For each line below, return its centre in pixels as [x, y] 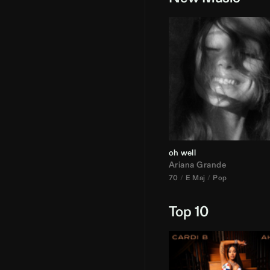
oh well [182, 152]
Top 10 [189, 211]
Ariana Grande [198, 165]
